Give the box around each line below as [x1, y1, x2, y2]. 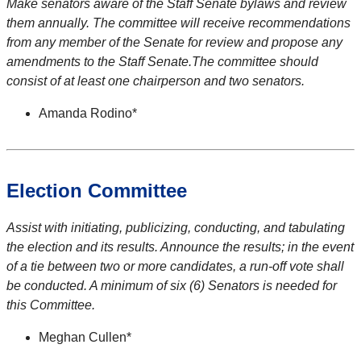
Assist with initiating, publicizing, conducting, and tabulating [6, 221, 345, 235]
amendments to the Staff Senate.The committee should [6, 55, 318, 69]
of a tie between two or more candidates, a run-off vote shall [6, 259, 344, 274]
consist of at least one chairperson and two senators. [6, 74, 305, 89]
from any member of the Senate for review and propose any [6, 35, 342, 50]
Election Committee [6, 180, 187, 202]
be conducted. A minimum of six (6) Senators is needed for [6, 279, 337, 293]
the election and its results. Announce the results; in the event [6, 240, 354, 255]
